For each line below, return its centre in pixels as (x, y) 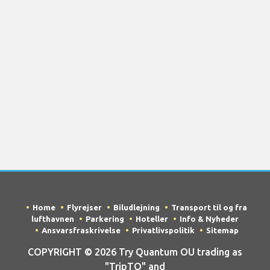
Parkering (105, 219)
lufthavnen (53, 219)
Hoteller (152, 219)
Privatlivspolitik (163, 231)
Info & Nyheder (209, 219)
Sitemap (222, 231)
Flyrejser (84, 208)
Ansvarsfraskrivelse (81, 231)
